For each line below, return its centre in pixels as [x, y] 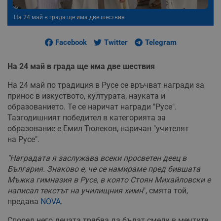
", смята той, [166, 190]
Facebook [71, 42]
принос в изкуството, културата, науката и [86, 96]
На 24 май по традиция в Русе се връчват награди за [106, 85]
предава [24, 201]
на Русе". [23, 139]
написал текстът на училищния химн [75, 190]
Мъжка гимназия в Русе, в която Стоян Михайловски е [109, 180]
